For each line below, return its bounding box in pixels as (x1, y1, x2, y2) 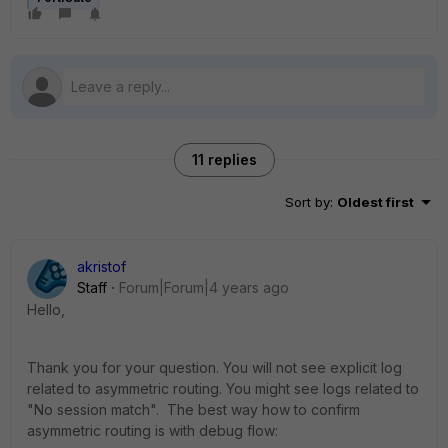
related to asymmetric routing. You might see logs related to (27, 380, 419, 397)
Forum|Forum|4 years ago (119, 279, 289, 296)
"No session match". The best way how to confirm (27, 401, 360, 418)
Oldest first (337, 194, 414, 210)
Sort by (285, 194, 330, 210)
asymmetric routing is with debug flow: (27, 422, 278, 439)
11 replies (191, 151, 257, 168)
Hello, (27, 301, 65, 318)
